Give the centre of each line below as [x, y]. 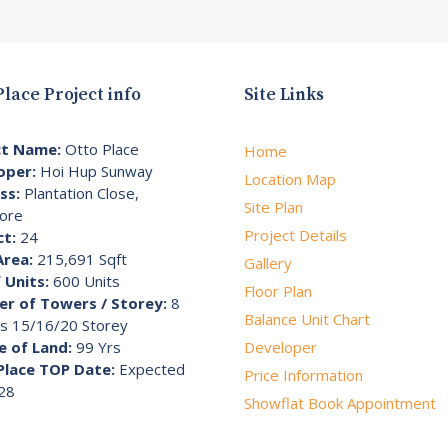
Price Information [303, 374]
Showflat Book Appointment [340, 402]
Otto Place [100, 148]
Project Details [295, 234]
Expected [150, 368]
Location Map [290, 178]
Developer [280, 346]
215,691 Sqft [80, 258]
